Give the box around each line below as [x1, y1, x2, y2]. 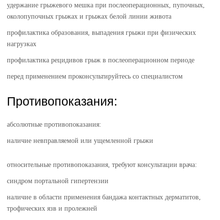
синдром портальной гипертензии [7, 177, 109, 185]
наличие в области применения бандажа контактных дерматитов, [7, 193, 201, 201]
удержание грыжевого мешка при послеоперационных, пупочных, [7, 1, 205, 9]
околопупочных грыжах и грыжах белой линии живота [7, 13, 172, 20]
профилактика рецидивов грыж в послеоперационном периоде [7, 56, 195, 64]
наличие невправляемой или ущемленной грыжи [7, 137, 154, 144]
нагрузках [7, 40, 37, 48]
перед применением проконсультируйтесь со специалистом [7, 73, 183, 80]
